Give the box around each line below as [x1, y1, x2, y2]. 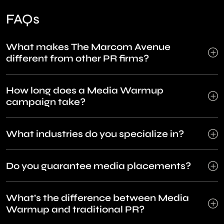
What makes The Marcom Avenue [6, 41, 170, 53]
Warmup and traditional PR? [6, 203, 144, 215]
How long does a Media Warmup [6, 84, 163, 96]
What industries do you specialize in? [6, 128, 184, 140]
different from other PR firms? [6, 52, 149, 64]
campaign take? [6, 96, 85, 108]
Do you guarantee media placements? [6, 160, 191, 172]
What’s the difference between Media [6, 192, 189, 204]
